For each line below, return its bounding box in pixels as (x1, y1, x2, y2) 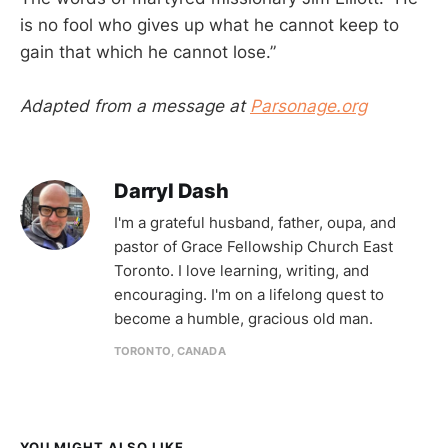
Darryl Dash (114, 179, 229, 204)
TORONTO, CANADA (114, 344, 226, 359)
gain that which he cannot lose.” (20, 42, 276, 63)
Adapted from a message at (20, 96, 250, 117)
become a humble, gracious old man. (114, 309, 373, 329)
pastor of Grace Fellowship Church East (114, 237, 393, 257)
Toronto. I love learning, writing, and (114, 261, 369, 281)
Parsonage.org (250, 96, 367, 117)
